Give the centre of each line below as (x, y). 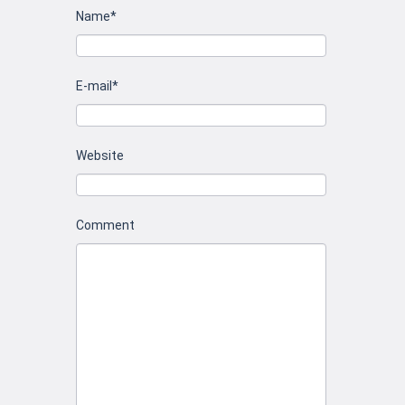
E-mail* (97, 85)
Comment (105, 225)
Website (100, 155)
